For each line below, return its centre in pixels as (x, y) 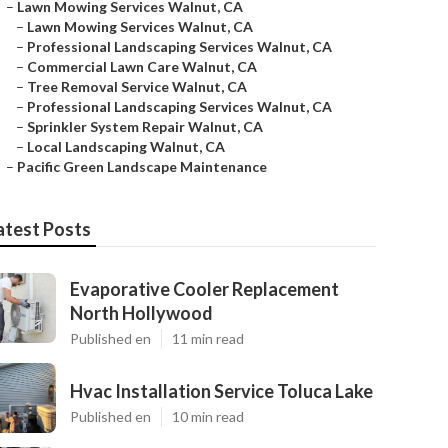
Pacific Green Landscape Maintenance (142, 166)
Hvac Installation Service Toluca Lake (221, 391)
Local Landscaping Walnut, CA (126, 146)
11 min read (208, 338)
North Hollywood (141, 313)
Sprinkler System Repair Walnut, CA (145, 126)
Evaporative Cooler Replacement (204, 289)
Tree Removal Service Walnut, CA (137, 86)
